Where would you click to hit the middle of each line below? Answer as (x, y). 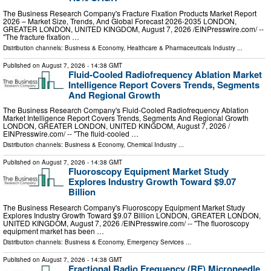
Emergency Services (155, 242)
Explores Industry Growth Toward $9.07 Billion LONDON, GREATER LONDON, (132, 215)
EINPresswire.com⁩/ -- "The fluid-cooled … (71, 134)
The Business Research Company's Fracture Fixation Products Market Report (130, 13)
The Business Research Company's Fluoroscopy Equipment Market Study (124, 207)
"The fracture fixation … (41, 36)
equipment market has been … (54, 231)
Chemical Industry (152, 145)
